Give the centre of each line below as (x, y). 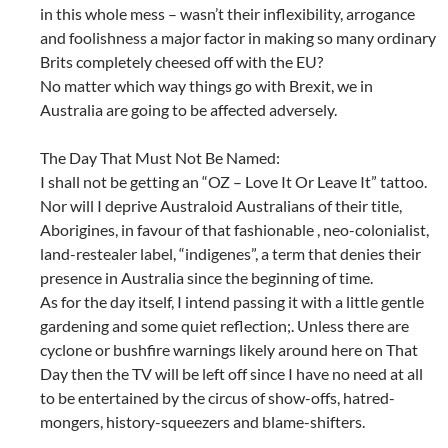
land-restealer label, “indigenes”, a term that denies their (230, 253)
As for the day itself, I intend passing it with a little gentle (232, 301)
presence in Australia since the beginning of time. (206, 277)
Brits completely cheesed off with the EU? (181, 61)
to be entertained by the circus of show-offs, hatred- (217, 397)
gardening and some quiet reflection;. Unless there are (224, 325)
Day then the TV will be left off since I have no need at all (231, 373)
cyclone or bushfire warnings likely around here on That (229, 349)
